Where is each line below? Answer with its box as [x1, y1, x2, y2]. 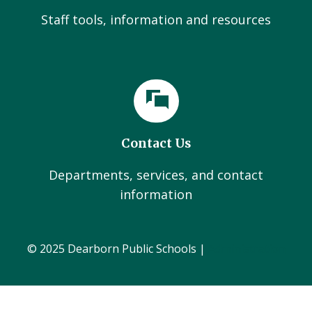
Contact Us [121, 136, 191, 151]
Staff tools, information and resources [41, 11, 271, 28]
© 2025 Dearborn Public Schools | [26, 241, 208, 256]
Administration [208, 241, 286, 256]
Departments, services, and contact [49, 166, 263, 183]
